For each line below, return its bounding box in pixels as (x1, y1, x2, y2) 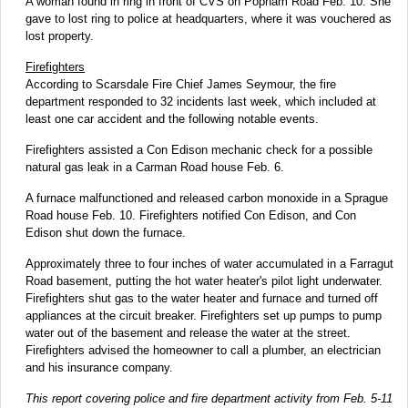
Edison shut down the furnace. (25, 225, 186, 240)
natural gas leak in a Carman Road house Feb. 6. (25, 159, 284, 174)
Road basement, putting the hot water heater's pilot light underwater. (25, 273, 382, 288)
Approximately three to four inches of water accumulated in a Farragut (25, 256, 393, 270)
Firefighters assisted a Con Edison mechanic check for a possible (25, 142, 372, 157)
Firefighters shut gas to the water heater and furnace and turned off (25, 291, 378, 305)
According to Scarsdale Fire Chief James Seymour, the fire (25, 76, 336, 91)
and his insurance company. (25, 360, 173, 374)
